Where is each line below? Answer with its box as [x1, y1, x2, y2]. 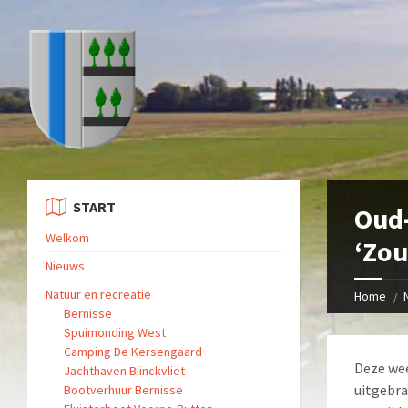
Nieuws [46, 257, 85, 274]
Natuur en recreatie [46, 285, 151, 302]
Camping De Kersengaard [64, 342, 202, 360]
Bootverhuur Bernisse [64, 381, 183, 398]
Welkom [46, 229, 89, 246]
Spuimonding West [64, 323, 166, 341]
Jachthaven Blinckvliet [64, 362, 185, 379]
